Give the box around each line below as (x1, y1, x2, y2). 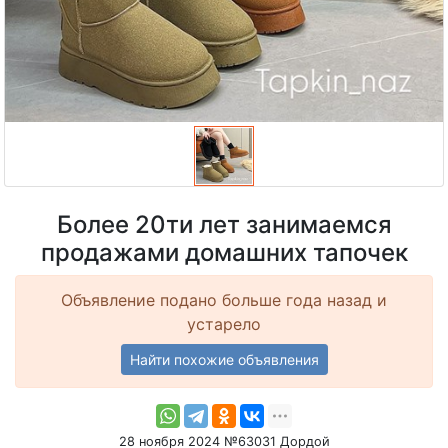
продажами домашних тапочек (40, 237, 408, 267)
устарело (187, 313, 261, 334)
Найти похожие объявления (129, 350, 319, 368)
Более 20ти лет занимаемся (56, 209, 392, 239)
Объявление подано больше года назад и (61, 289, 387, 310)
